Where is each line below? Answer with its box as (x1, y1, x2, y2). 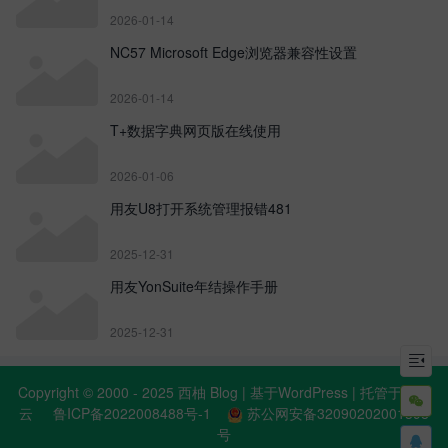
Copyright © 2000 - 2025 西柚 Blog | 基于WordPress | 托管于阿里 (18, 381, 430, 402)
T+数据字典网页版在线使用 (110, 119, 281, 140)
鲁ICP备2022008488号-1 (53, 402, 211, 423)
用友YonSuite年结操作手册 (110, 275, 278, 296)
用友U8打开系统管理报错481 (110, 197, 292, 218)
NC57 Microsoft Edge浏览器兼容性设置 (110, 41, 357, 62)
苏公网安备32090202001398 (247, 402, 429, 423)
